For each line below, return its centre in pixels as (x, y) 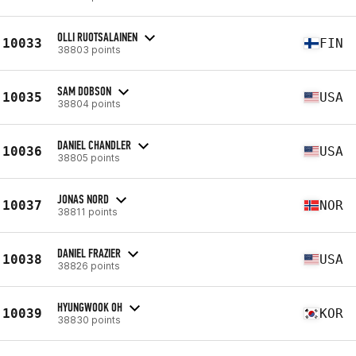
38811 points (87, 211)
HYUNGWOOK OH (90, 307)
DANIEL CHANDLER (94, 145)
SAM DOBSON (84, 91)
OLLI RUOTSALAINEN (97, 37)
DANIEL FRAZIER (89, 253)
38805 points (89, 157)
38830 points (89, 319)
